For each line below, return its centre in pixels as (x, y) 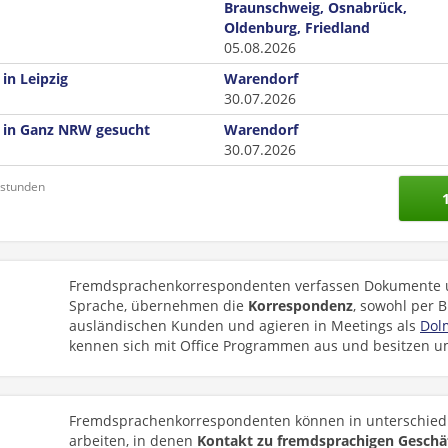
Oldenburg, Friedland (297, 27)
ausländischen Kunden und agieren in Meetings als (244, 325)
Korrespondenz (300, 305)
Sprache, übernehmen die (158, 305)
